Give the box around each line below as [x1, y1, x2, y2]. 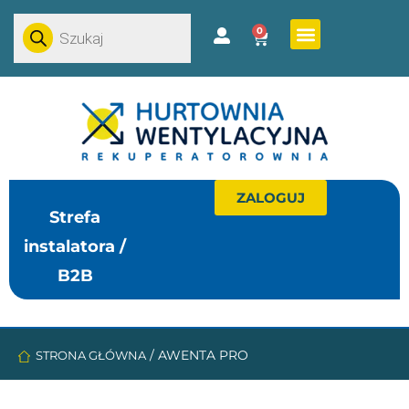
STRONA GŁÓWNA [36, 348, 146, 363]
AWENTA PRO [158, 347, 248, 364]
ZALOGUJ [236, 189, 305, 207]
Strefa [49, 207, 100, 228]
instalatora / [24, 236, 126, 257]
